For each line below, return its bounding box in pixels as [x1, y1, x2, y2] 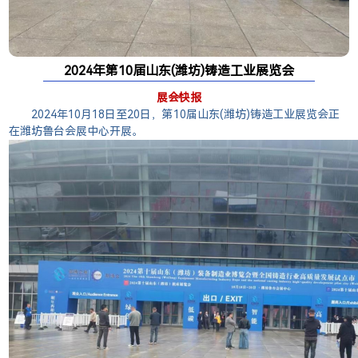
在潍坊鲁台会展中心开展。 [9, 124, 144, 137]
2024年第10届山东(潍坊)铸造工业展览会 [64, 62, 294, 78]
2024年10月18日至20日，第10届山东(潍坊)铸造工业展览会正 [31, 107, 340, 121]
